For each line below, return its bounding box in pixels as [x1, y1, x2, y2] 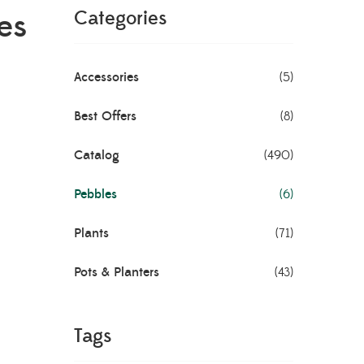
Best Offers [74, 108, 136, 124]
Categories [74, 6, 167, 31]
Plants [74, 225, 109, 241]
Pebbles [74, 186, 117, 202]
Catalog [74, 147, 119, 163]
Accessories [74, 69, 139, 85]
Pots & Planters [74, 264, 159, 280]
